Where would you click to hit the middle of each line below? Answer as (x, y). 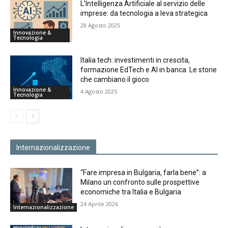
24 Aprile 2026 (99, 204)
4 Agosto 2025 (99, 92)
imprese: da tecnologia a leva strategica (144, 13)
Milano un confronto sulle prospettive (140, 182)
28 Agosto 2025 (101, 25)
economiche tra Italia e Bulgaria (131, 192)
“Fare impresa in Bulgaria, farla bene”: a (144, 172)
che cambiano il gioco (115, 80)
